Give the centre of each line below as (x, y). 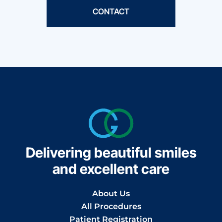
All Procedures (111, 206)
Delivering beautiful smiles (111, 152)
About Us (111, 193)
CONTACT (111, 11)
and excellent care (111, 169)
